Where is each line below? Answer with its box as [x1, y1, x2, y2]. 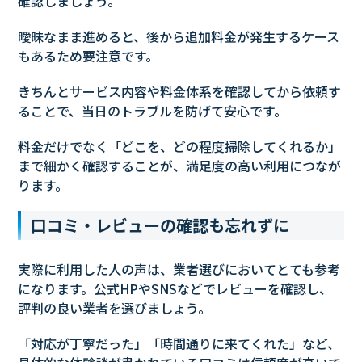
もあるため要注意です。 [18, 46, 159, 66]
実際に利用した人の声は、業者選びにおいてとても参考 [18, 259, 341, 280]
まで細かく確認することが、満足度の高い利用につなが [18, 156, 342, 176]
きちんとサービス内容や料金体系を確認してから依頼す [18, 82, 342, 102]
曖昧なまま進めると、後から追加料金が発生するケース [18, 27, 340, 47]
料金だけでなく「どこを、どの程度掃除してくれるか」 [18, 137, 342, 157]
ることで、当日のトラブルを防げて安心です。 [18, 101, 288, 121]
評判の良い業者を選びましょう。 [18, 298, 212, 318]
